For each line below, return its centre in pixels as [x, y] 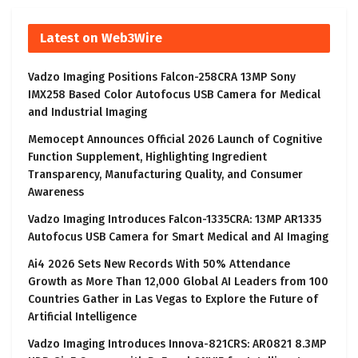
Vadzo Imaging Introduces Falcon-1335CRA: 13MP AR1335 [175, 220]
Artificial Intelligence [82, 317]
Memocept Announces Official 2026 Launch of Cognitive [175, 140]
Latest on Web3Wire [101, 38]
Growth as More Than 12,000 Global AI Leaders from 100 [178, 282]
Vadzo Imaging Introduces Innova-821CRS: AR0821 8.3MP [177, 344]
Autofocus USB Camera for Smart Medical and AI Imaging [178, 237]
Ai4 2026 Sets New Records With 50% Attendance [159, 265]
